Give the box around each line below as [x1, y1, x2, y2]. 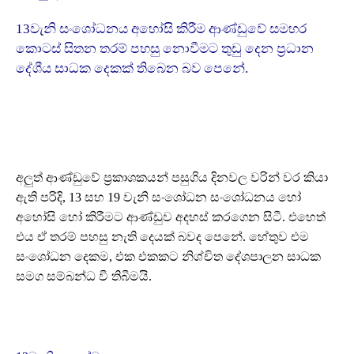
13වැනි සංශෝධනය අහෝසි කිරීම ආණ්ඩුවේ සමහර [16, 21, 307, 36]
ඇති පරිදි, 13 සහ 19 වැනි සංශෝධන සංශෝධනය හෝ [16, 190, 301, 204]
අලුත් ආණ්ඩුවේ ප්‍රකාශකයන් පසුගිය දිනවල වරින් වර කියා [16, 170, 328, 184]
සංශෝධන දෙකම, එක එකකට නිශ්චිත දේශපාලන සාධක [16, 249, 321, 263]
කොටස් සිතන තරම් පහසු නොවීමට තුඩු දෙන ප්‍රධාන [16, 40, 314, 56]
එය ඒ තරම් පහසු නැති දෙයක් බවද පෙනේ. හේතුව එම [16, 229, 309, 243]
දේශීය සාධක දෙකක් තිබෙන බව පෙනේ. [16, 60, 248, 76]
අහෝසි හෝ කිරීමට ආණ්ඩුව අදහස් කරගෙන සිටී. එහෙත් [16, 209, 326, 224]
